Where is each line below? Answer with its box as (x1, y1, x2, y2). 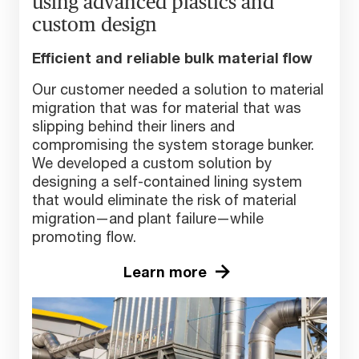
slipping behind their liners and (32, 117, 235, 135)
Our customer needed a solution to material (32, 80, 324, 99)
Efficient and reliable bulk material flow (32, 49, 313, 67)
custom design (32, 13, 157, 37)
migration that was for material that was (32, 99, 301, 117)
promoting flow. (32, 228, 136, 246)
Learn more (123, 262, 207, 280)
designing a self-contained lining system (32, 172, 302, 191)
